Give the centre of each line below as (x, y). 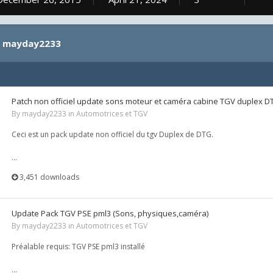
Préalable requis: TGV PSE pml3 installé (78, 246)
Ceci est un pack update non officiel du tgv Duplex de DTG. (112, 134)
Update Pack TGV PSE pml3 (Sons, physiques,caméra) (110, 213)
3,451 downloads (48, 177)
